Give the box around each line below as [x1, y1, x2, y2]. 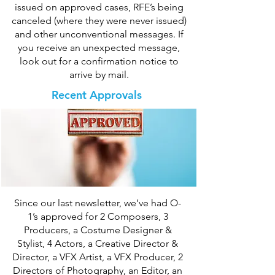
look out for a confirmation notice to [19, 55, 179, 67]
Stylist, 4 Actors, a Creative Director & [17, 238, 178, 249]
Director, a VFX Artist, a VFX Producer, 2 [12, 251, 183, 263]
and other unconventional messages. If [14, 28, 184, 40]
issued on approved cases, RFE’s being [14, 1, 184, 13]
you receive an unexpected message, [18, 42, 180, 53]
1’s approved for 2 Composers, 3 [27, 211, 168, 222]
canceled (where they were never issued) [11, 15, 187, 26]
